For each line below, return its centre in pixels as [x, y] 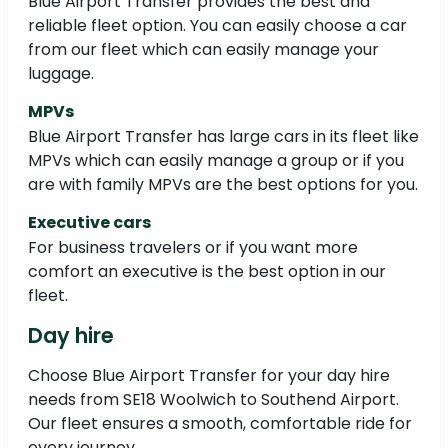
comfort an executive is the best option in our [207, 272]
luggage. [61, 74]
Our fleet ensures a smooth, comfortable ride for [220, 424]
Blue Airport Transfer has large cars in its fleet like [223, 137]
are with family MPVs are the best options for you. [223, 185]
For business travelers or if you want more [193, 248]
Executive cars [89, 223]
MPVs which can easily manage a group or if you [216, 161]
